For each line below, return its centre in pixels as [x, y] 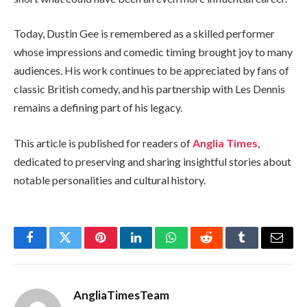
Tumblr [259, 248]
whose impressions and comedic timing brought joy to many [153, 52]
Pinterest [121, 248]
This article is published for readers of [103, 143]
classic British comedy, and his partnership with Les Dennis [149, 89]
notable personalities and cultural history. [110, 180]
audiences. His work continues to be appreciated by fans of [151, 71]
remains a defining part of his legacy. [98, 108]
